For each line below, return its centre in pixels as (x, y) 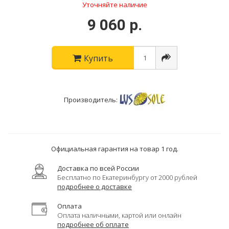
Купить (98, 58)
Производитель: (90, 100)
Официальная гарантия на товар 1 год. (114, 149)
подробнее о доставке (95, 187)
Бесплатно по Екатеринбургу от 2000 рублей (127, 177)
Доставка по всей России (98, 168)
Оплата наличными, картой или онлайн (119, 215)
